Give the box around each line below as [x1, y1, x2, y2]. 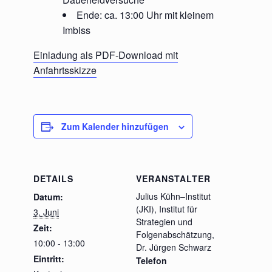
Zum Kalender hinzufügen [61, 120, 169, 132]
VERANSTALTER [136, 172, 211, 185]
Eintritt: [33, 253, 64, 265]
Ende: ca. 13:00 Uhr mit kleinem [76, 8, 214, 22]
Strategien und [136, 216, 192, 228]
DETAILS [33, 172, 73, 185]
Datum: [33, 191, 63, 203]
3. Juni [33, 206, 59, 218]
